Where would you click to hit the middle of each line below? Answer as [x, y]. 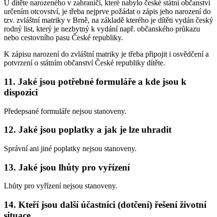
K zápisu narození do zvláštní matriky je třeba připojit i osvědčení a [106, 54]
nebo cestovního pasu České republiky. [63, 38]
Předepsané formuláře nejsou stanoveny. [65, 111]
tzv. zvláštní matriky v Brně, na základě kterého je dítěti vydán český [108, 20]
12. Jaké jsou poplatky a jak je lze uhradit [88, 130]
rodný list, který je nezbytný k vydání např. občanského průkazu [102, 29]
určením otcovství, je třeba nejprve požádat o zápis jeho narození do [107, 12]
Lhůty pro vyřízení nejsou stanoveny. [61, 186]
